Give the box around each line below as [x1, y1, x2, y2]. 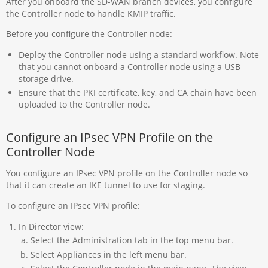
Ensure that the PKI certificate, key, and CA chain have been [18, 87, 257, 99]
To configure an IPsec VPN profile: [6, 200, 141, 212]
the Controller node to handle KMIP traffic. [6, 8, 176, 20]
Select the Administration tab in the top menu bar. [30, 234, 233, 246]
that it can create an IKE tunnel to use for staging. [6, 179, 206, 191]
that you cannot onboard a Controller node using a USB [18, 60, 240, 72]
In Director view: [18, 220, 84, 232]
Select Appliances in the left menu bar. [30, 248, 187, 260]
